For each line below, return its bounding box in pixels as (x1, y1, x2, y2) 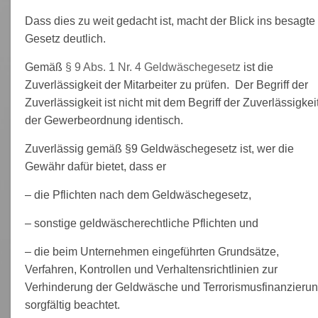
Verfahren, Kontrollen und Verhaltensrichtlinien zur (24, 263, 278, 275)
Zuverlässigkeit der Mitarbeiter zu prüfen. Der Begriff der (24, 78, 308, 91)
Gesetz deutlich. (24, 32, 106, 45)
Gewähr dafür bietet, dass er (24, 160, 166, 172)
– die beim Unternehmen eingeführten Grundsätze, (24, 245, 279, 258)
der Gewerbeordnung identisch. (24, 114, 183, 126)
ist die (240, 60, 273, 73)
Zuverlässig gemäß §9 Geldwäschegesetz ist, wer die (24, 142, 294, 155)
